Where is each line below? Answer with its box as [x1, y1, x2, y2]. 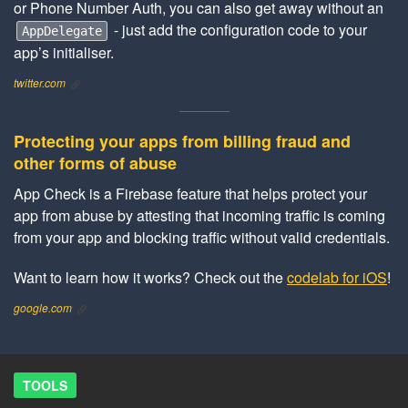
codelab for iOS [287, 267, 387, 289]
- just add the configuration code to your [110, 19, 367, 41]
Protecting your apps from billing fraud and [14, 129, 351, 154]
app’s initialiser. [14, 42, 114, 64]
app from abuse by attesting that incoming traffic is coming [14, 205, 385, 227]
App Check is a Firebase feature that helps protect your [14, 183, 367, 205]
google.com [14, 300, 72, 316]
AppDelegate [22, 24, 102, 39]
